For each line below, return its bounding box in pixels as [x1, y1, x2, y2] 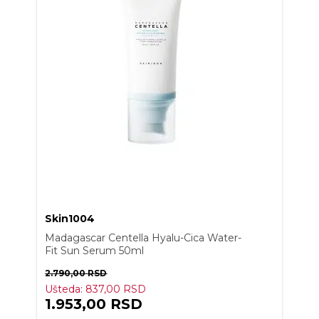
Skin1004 [45, 212, 95, 226]
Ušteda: [45, 283, 86, 296]
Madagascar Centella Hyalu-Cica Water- [45, 231, 242, 245]
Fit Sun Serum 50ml [45, 244, 145, 258]
